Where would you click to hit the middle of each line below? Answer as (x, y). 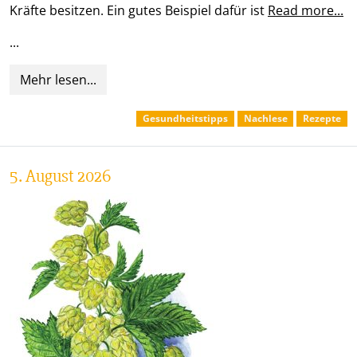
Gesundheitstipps (186, 119)
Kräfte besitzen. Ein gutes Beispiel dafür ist (139, 11)
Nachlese (265, 119)
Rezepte (322, 119)
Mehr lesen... (58, 80)
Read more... (306, 11)
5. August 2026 (60, 177)
